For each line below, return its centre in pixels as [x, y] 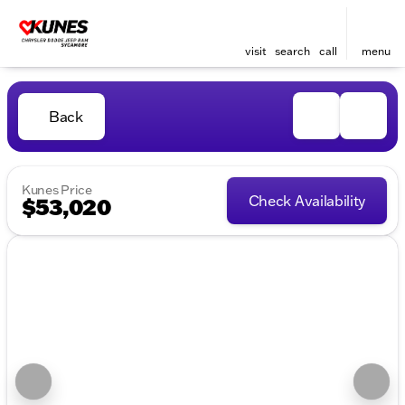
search [292, 51]
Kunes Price [57, 190]
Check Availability [306, 201]
